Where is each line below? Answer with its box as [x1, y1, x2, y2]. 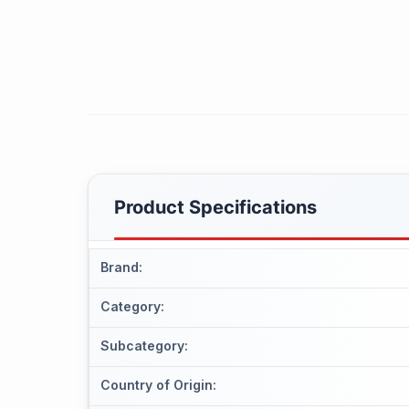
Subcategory [100, 337, 184, 353]
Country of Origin [100, 376, 213, 393]
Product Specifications [114, 195, 317, 218]
